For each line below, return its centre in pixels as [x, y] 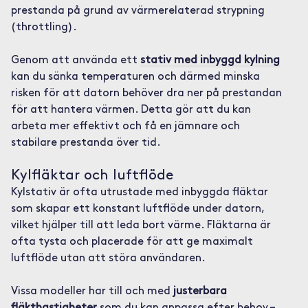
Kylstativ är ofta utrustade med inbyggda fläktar [139, 192]
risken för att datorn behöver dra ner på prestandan [146, 93]
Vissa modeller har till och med [92, 291]
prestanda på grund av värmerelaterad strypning [137, 11]
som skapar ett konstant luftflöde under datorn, [137, 209]
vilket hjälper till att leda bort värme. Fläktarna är [141, 225]
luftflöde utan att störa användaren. [108, 258]
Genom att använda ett [75, 60]
